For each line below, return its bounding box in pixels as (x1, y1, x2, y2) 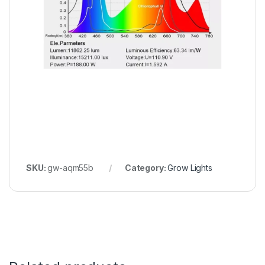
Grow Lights (167, 162, 212, 173)
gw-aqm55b (47, 162, 94, 173)
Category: (124, 162, 168, 173)
